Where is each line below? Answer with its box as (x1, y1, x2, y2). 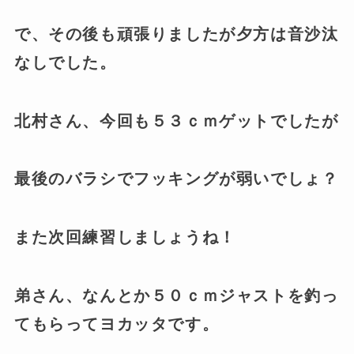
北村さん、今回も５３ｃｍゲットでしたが (13, 111, 339, 130)
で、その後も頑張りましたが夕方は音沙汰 (13, 25, 339, 43)
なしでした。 (13, 54, 117, 72)
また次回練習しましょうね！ (13, 228, 236, 246)
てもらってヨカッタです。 (13, 314, 220, 333)
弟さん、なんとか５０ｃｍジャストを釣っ (13, 286, 339, 304)
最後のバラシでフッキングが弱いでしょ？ (13, 170, 339, 188)
